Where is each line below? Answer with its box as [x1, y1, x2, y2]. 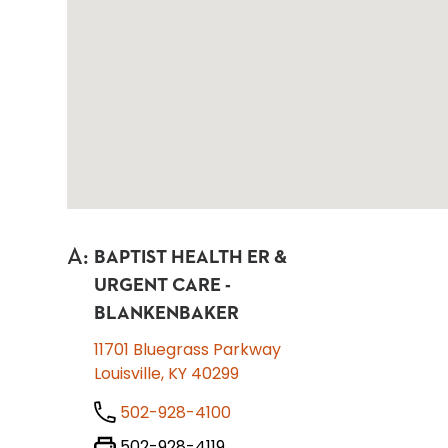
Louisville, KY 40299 [94, 362, 240, 385]
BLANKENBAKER [94, 304, 240, 323]
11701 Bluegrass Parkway [94, 338, 282, 361]
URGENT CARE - [94, 276, 232, 295]
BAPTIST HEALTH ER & [94, 248, 288, 267]
